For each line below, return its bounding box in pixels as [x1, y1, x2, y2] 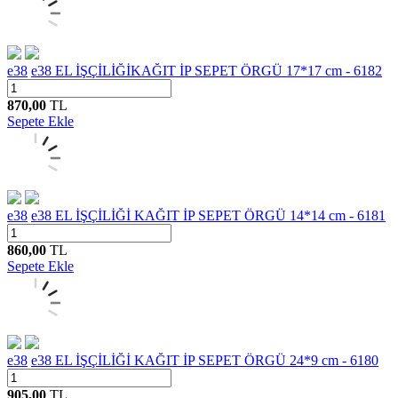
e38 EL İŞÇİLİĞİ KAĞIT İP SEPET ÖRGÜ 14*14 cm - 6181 [31, 207, 386, 223]
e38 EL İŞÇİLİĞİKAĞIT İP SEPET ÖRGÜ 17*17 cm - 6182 [31, 62, 382, 78]
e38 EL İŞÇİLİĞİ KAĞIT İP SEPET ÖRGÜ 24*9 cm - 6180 [31, 352, 378, 368]
